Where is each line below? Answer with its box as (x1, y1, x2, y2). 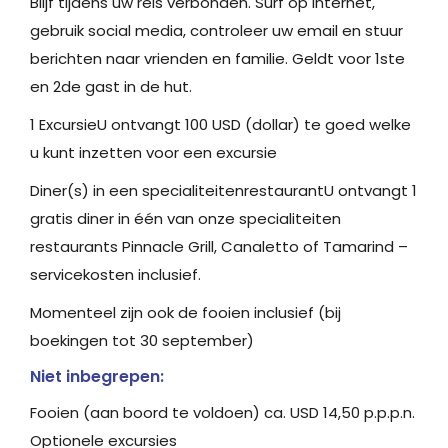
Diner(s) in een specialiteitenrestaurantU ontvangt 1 (30, 180, 417, 202)
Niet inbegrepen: (30, 365, 164, 389)
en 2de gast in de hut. (30, 76, 192, 98)
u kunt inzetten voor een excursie (30, 142, 277, 164)
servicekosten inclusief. (30, 264, 201, 286)
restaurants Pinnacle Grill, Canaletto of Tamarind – (30, 236, 408, 258)
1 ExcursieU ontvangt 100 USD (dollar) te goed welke (30, 114, 411, 136)
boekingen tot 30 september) (30, 330, 254, 352)
